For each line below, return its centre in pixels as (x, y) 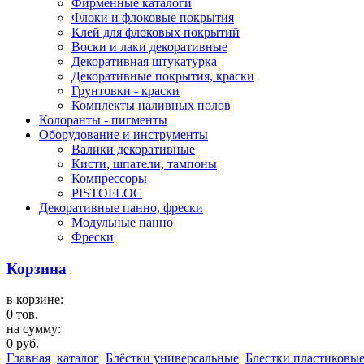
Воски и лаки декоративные (149, 47)
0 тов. (22, 314)
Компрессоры (109, 178)
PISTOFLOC (107, 193)
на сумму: (34, 329)
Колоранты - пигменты (103, 120)
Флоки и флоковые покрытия (153, 17)
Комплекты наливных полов (151, 105)
